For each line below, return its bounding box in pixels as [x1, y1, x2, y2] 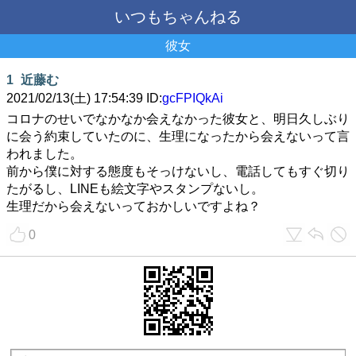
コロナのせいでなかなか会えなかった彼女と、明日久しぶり [6, 112, 350, 126]
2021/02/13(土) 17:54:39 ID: [6, 91, 162, 105]
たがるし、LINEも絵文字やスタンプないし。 [6, 182, 264, 195]
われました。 [6, 147, 83, 161]
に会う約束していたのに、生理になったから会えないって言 [6, 130, 350, 143]
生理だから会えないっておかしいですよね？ [6, 199, 261, 213]
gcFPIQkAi [162, 91, 223, 105]
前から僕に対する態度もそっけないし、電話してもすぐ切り [6, 164, 350, 178]
